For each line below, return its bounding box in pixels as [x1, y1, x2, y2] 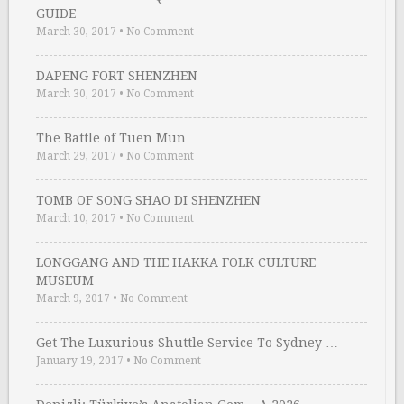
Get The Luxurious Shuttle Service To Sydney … [36, 335, 338, 350]
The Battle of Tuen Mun [36, 130, 186, 145]
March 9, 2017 [36, 291, 110, 305]
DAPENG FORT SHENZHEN [36, 68, 197, 83]
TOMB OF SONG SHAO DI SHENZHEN [36, 192, 261, 207]
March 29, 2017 [36, 149, 116, 162]
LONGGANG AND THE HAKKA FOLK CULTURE [36, 254, 316, 270]
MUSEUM [36, 272, 94, 288]
